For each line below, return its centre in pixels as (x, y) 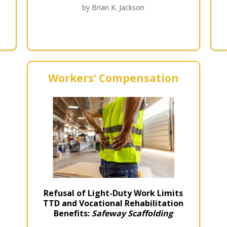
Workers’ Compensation (113, 78)
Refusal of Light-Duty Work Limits (113, 193)
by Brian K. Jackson (113, 7)
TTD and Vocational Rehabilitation (113, 203)
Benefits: (73, 214)
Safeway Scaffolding (133, 214)
